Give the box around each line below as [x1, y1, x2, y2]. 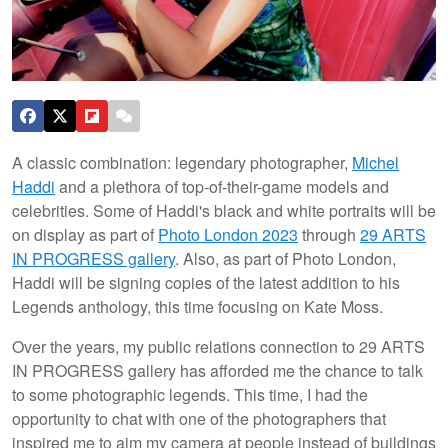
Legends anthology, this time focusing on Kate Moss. [12, 294, 383, 318]
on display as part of [12, 222, 158, 246]
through [298, 222, 360, 246]
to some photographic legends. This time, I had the [12, 382, 368, 406]
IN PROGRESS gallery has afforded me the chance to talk [12, 358, 423, 382]
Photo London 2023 [158, 222, 298, 246]
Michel [352, 150, 399, 174]
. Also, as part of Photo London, [175, 246, 396, 270]
